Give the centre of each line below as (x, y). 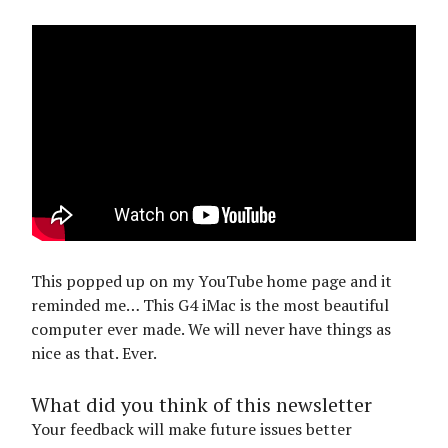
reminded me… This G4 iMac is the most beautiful (210, 305)
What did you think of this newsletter (201, 405)
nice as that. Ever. (94, 353)
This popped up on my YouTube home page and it (211, 281)
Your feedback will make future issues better (191, 429)
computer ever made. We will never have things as (211, 329)
